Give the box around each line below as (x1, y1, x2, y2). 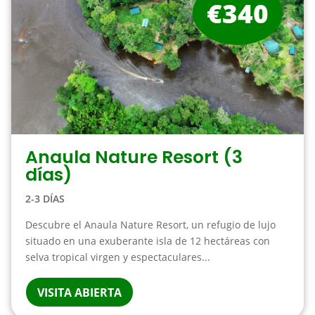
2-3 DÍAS (25, 192, 65, 205)
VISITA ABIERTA (37, 285, 122, 300)
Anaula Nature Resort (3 (25, 145, 243, 169)
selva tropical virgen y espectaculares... (25, 250, 210, 264)
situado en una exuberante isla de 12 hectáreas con (25, 234, 270, 247)
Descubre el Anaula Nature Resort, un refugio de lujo (25, 218, 276, 231)
